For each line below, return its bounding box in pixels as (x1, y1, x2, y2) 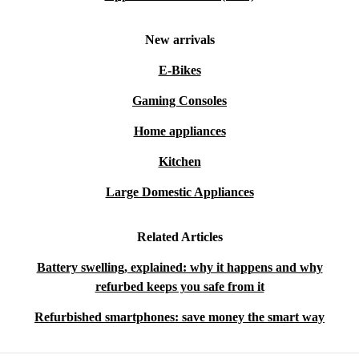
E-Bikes (158, 63, 201, 78)
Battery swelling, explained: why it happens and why (36, 260, 323, 275)
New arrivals (144, 33, 215, 47)
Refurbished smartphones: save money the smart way (34, 310, 325, 325)
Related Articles (136, 230, 223, 244)
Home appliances (133, 124, 226, 139)
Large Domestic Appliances (105, 185, 254, 200)
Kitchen (158, 155, 201, 169)
